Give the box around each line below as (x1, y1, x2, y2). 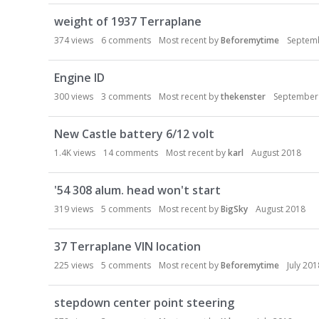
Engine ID (54, 70, 105, 85)
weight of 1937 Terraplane (54, 14, 202, 29)
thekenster (221, 90, 266, 103)
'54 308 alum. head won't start (54, 182, 221, 198)
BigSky (221, 203, 248, 215)
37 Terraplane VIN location (54, 239, 201, 254)
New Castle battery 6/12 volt (54, 126, 214, 142)
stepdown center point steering (54, 295, 234, 310)
